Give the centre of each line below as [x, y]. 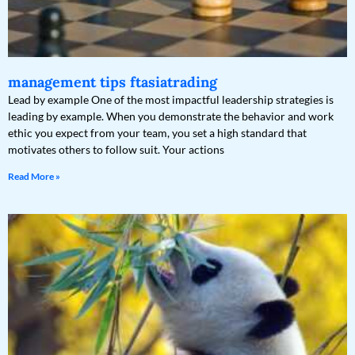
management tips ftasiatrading [113, 82]
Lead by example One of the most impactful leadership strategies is [171, 100]
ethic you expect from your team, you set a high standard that [157, 133]
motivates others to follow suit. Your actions [116, 150]
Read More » [34, 177]
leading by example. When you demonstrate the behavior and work [171, 116]
